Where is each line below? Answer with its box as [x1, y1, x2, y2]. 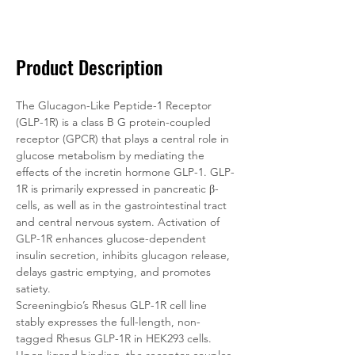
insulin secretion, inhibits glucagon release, [16, 248, 233, 262]
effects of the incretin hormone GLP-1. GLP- [16, 165, 235, 179]
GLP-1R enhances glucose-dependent [16, 231, 209, 246]
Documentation [40, 6, 118, 20]
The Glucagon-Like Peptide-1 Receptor [16, 98, 215, 113]
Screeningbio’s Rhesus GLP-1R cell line [16, 298, 210, 312]
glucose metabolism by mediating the [16, 148, 208, 162]
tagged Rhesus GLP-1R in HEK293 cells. [16, 331, 215, 345]
